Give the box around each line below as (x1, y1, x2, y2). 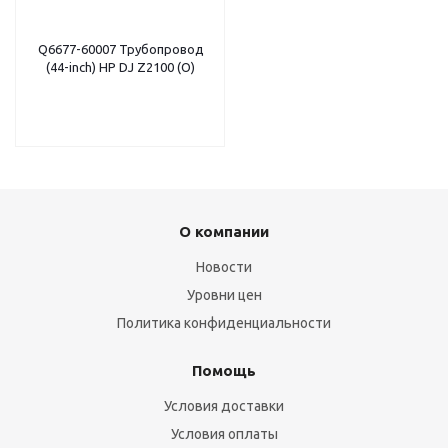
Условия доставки (164, 398, 284, 414)
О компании (179, 223, 269, 240)
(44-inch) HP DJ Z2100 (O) (46, 60, 195, 74)
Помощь (192, 362, 256, 379)
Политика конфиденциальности (117, 315, 331, 331)
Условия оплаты (170, 426, 278, 442)
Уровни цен (186, 287, 262, 303)
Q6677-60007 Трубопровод (37, 42, 204, 56)
